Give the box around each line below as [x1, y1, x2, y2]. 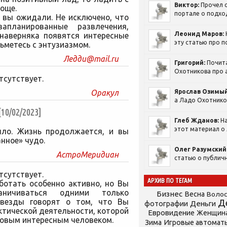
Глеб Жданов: [174, 117, 219, 124]
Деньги [190, 199, 216, 208]
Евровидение [147, 208, 195, 217]
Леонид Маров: [174, 30, 224, 37]
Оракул [91, 88, 119, 97]
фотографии [144, 199, 188, 208]
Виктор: [174, 2, 199, 8]
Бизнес [157, 190, 182, 198]
